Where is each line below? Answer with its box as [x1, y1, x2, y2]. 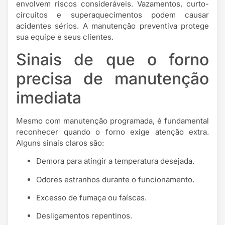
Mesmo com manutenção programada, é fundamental [16, 116, 209, 126]
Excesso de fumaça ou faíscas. [36, 192, 147, 202]
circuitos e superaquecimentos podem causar [16, 10, 209, 20]
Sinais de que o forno [16, 49, 209, 69]
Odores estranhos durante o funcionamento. [36, 174, 194, 184]
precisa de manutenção [16, 68, 209, 88]
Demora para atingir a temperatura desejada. [36, 156, 194, 166]
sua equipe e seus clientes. [16, 32, 114, 42]
